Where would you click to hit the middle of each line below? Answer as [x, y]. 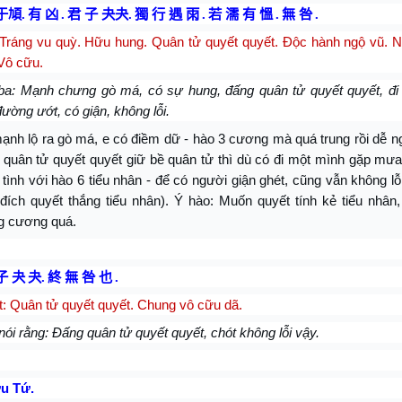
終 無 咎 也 [80, 277]
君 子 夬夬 [98, 14]
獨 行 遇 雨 [167, 14]
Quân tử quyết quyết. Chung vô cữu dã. [126, 305]
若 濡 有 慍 [240, 14]
